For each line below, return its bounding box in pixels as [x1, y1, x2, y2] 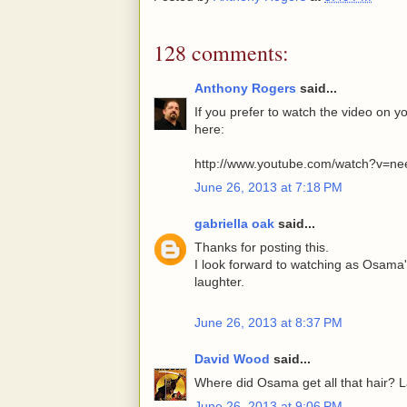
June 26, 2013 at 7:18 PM [194, 180, 342, 195]
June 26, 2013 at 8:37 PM [194, 315, 342, 331]
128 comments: [154, 38, 289, 68]
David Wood [194, 352, 270, 367]
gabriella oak [194, 216, 274, 232]
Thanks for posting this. [194, 240, 329, 255]
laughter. [194, 274, 244, 290]
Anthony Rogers [194, 81, 296, 96]
